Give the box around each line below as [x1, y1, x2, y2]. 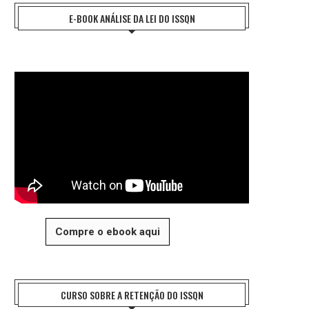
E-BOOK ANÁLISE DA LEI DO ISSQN [68, 11, 195, 26]
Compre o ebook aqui [55, 226, 160, 239]
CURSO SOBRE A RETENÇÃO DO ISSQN [60, 288, 203, 303]
